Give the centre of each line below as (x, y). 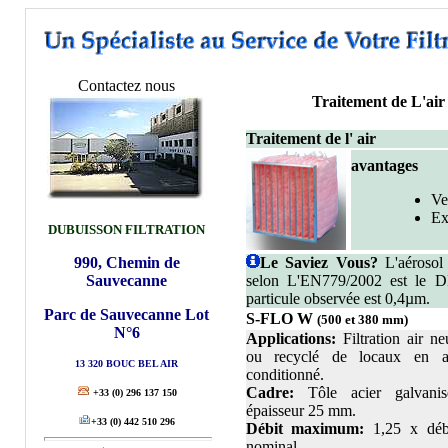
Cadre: (269, 392)
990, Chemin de (126, 262)
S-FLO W (281, 318)
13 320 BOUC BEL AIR (126, 363)
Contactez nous (126, 85)
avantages (384, 165)
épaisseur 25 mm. (300, 410)
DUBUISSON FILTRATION (126, 229)
